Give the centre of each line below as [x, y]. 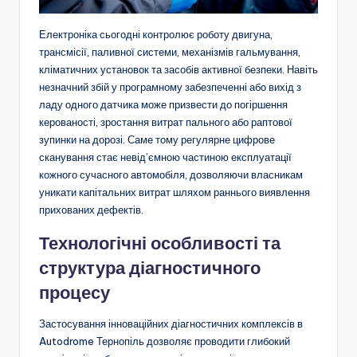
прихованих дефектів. [91, 210]
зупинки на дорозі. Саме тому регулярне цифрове [157, 140]
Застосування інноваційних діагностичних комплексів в [171, 324]
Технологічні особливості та [160, 243]
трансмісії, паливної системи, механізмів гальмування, [170, 52]
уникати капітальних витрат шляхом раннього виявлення [175, 192]
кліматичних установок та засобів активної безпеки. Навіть [178, 70]
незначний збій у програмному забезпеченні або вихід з [170, 87]
